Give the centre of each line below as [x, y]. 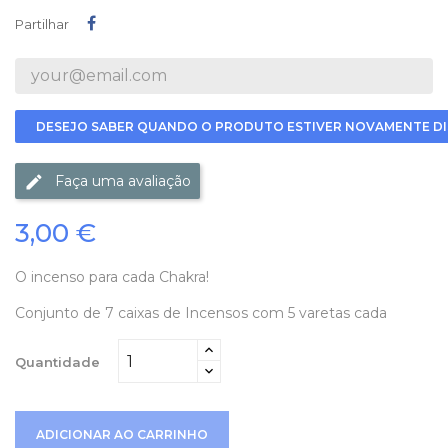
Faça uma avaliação [123, 180]
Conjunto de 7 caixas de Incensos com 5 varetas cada [201, 313]
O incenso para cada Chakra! [112, 277]
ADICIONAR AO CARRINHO [122, 434]
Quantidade [57, 361]
